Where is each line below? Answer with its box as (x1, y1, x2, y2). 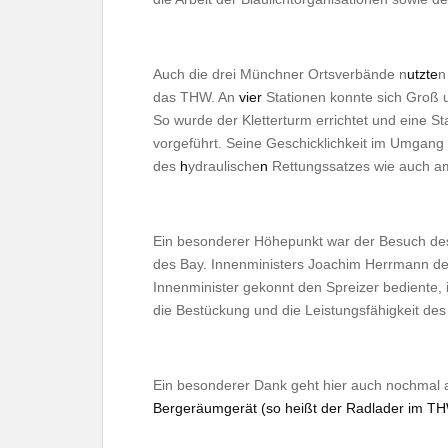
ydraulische (188, 157, 260, 174)
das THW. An (153, 88, 239, 105)
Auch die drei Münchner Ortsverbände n (153, 65, 407, 82)
